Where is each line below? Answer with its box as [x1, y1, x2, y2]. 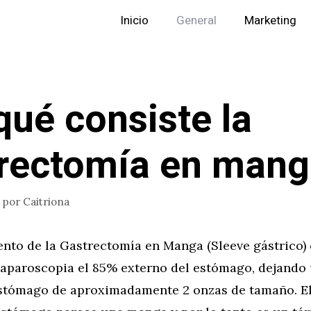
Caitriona [23, 194, 69, 208]
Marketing [244, 12, 296, 29]
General [176, 12, 217, 29]
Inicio [120, 12, 149, 29]
